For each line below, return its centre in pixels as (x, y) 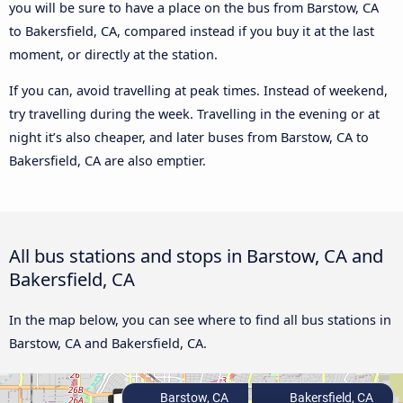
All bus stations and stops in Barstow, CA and (196, 256)
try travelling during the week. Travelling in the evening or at (194, 114)
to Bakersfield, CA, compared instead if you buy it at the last (192, 31)
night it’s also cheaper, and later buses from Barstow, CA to (189, 138)
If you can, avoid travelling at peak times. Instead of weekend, (198, 91)
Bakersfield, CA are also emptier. (107, 161)
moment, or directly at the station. (113, 54)
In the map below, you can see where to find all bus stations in (200, 320)
